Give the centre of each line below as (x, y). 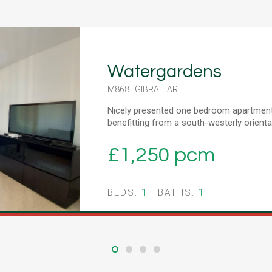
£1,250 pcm (161, 155)
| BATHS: (173, 192)
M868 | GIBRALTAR (142, 89)
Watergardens (164, 71)
